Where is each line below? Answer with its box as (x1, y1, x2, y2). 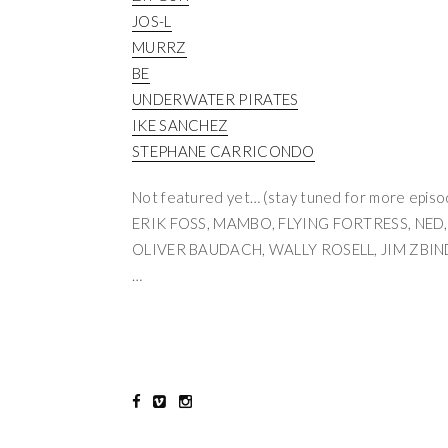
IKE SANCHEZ (132, 116, 229, 134)
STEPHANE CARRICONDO (132, 142, 315, 160)
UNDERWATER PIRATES (132, 90, 299, 108)
